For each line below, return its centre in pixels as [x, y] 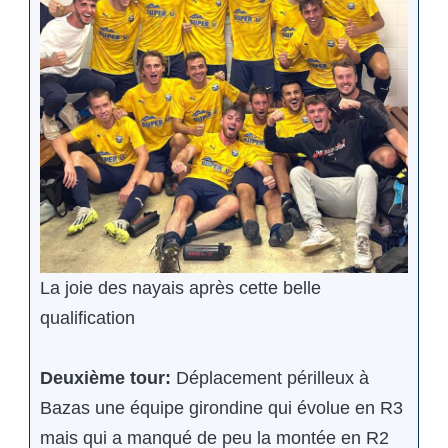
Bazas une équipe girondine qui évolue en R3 [221, 408]
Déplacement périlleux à [272, 378]
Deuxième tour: [108, 378]
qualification [87, 318]
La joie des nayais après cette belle [180, 288]
